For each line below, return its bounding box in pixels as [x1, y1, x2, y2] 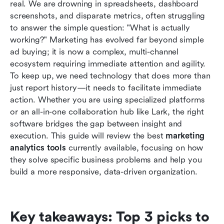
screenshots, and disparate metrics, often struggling [10, 11, 205, 21]
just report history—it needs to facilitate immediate [10, 83, 202, 93]
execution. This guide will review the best [10, 131, 163, 141]
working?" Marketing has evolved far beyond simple [10, 35, 204, 45]
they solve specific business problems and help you [10, 155, 202, 165]
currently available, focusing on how [66, 143, 203, 153]
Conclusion [20, 55, 62, 65]
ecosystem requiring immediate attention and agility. [10, 59, 206, 69]
